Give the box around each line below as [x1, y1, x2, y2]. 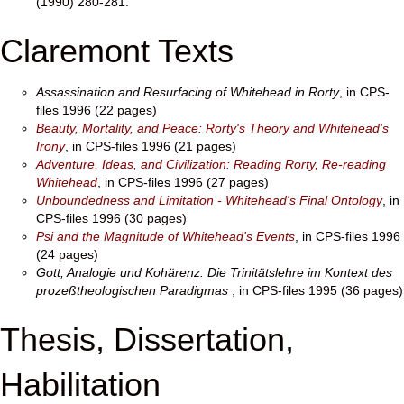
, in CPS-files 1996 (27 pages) [97, 175, 269, 189]
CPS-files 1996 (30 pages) [36, 211, 187, 225]
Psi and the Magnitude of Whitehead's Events [36, 229, 295, 243]
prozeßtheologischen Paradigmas [36, 283, 232, 298]
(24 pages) [36, 247, 98, 262]
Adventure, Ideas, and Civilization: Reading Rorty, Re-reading [36, 157, 386, 171]
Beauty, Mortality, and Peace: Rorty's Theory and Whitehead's [36, 121, 389, 135]
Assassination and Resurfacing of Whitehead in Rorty [36, 85, 339, 99]
